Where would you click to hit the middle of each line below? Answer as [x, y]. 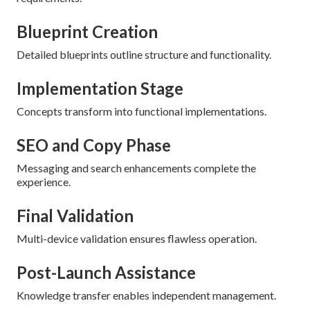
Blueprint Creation [87, 31]
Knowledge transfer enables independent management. [146, 295]
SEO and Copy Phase [94, 145]
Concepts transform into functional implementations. [142, 111]
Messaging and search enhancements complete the [136, 167]
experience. [44, 181]
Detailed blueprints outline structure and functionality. [144, 54]
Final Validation [75, 215]
